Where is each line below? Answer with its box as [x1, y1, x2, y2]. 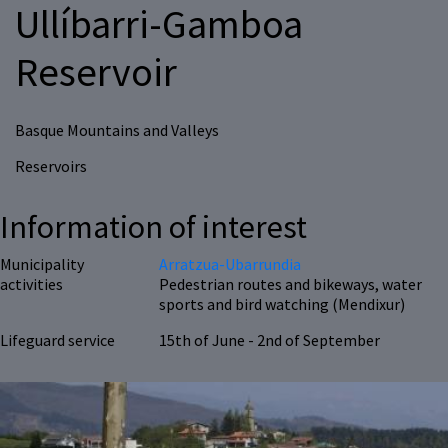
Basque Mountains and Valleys [15, 120, 219, 141]
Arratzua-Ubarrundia [159, 254, 302, 275]
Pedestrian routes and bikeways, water [159, 274, 423, 295]
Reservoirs [15, 156, 87, 177]
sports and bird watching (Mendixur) [159, 294, 406, 315]
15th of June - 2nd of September [159, 330, 381, 351]
